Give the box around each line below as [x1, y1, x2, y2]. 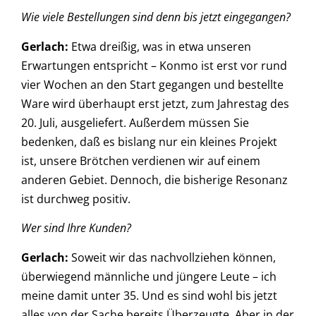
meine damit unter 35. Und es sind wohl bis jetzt [21, 287, 277, 303]
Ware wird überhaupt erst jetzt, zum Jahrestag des [21, 95, 289, 111]
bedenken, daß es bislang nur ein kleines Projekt [21, 133, 277, 150]
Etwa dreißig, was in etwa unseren [68, 38, 251, 54]
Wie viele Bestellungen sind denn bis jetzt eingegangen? [21, 9, 291, 25]
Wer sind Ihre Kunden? [21, 220, 131, 236]
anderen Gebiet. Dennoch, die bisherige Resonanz [21, 171, 288, 188]
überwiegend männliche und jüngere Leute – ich [21, 268, 276, 284]
